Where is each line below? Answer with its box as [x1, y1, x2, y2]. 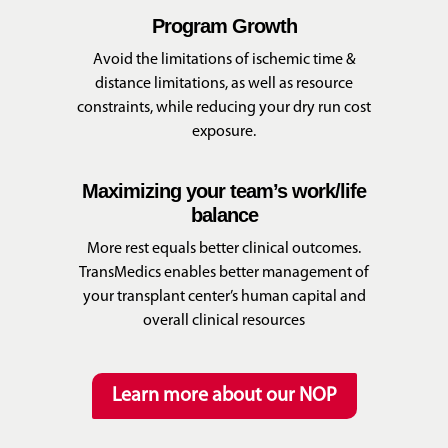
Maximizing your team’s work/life [82, 179, 366, 202]
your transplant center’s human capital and [82, 288, 366, 305]
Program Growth [151, 14, 297, 37]
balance [190, 203, 258, 226]
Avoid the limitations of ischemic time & [92, 51, 356, 68]
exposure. [192, 123, 256, 140]
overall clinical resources [143, 312, 305, 329]
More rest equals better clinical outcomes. [87, 240, 361, 257]
